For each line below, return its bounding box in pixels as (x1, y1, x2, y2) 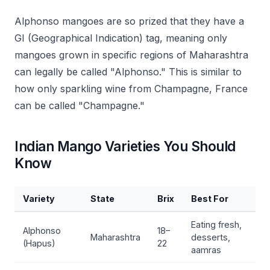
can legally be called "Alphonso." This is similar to (14, 66, 242, 78)
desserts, (191, 232, 230, 242)
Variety (23, 193, 55, 204)
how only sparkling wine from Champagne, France (14, 83, 248, 95)
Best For (191, 193, 228, 204)
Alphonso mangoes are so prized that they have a (14, 15, 244, 27)
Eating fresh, (191, 219, 242, 230)
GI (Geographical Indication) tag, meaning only (14, 32, 227, 44)
